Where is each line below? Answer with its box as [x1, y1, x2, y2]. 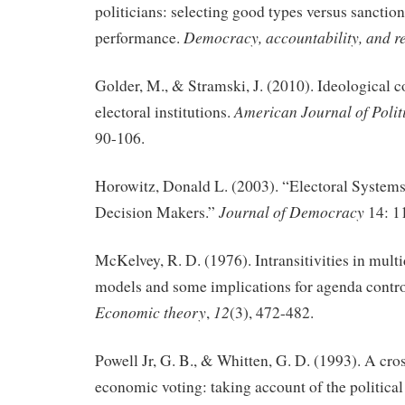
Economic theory [95, 300, 206, 323]
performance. [95, 27, 184, 49]
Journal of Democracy [219, 201, 368, 223]
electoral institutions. [95, 101, 234, 123]
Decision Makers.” [95, 202, 219, 223]
